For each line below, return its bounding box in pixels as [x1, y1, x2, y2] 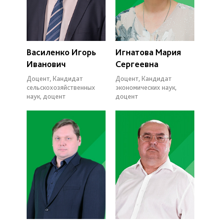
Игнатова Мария [115, 46, 181, 57]
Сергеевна [115, 58, 158, 69]
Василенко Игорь [27, 46, 96, 57]
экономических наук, [115, 83, 177, 91]
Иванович [27, 58, 66, 69]
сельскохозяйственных [27, 83, 95, 91]
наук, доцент [27, 92, 66, 100]
